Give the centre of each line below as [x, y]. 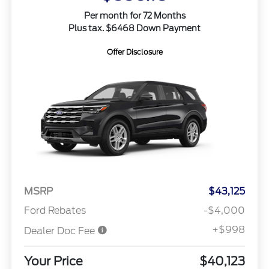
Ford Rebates [55, 211]
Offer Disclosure [134, 52]
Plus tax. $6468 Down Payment [134, 28]
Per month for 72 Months [134, 15]
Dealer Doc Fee [60, 231]
